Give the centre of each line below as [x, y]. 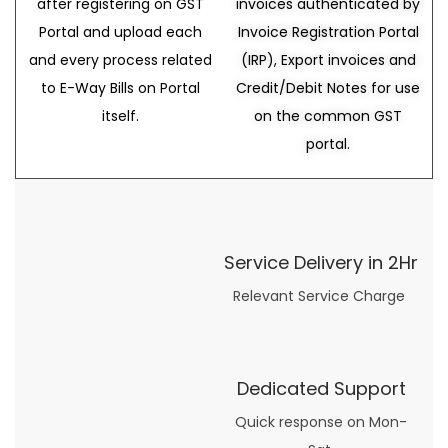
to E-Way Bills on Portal [120, 87]
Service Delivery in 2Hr [321, 262]
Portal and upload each [120, 31]
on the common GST [328, 115]
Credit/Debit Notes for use [328, 87]
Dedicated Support [321, 388]
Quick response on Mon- [321, 421]
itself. [120, 115]
